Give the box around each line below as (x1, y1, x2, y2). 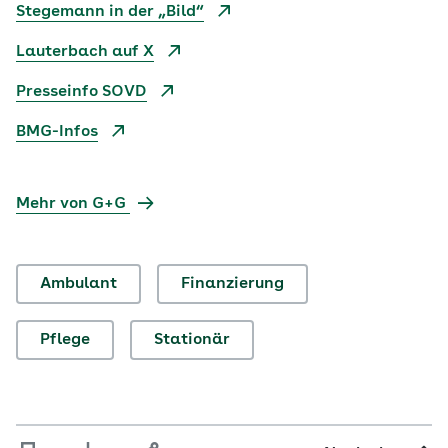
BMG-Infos (16, 123, 98, 140)
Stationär (154, 331, 230, 348)
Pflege (40, 331, 90, 348)
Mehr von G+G (16, 195, 130, 212)
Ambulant (40, 275, 117, 292)
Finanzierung (181, 275, 284, 292)
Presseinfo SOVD (16, 83, 147, 100)
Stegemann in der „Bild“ (16, 3, 204, 20)
